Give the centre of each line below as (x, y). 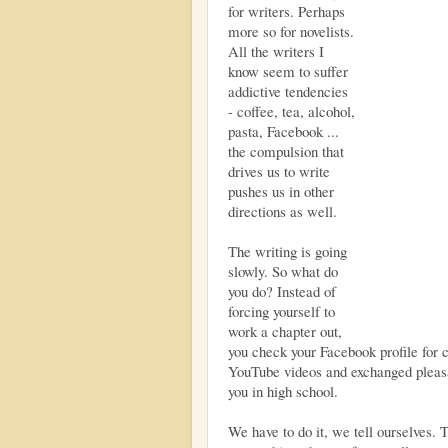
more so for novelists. (291, 30)
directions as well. (282, 210)
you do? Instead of (282, 290)
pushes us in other (281, 190)
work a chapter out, (285, 330)
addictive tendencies (288, 90)
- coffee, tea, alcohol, (291, 110)
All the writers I (276, 50)
